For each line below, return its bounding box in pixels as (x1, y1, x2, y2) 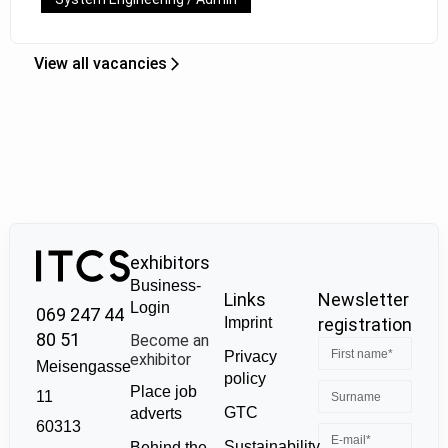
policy (224, 370, 266, 388)
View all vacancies (34, 53, 167, 73)
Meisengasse (35, 357, 131, 375)
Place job (129, 382, 197, 400)
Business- (129, 276, 201, 294)
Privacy (224, 348, 277, 366)
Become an (129, 330, 209, 350)
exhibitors (129, 251, 210, 273)
